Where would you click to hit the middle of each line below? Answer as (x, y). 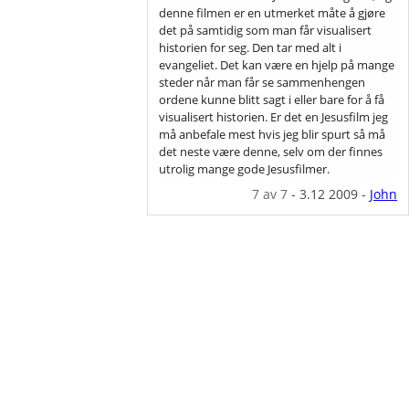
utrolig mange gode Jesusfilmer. (245, 168)
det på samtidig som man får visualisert (266, 30)
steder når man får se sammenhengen (262, 82)
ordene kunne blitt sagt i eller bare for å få (272, 99)
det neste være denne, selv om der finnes (271, 151)
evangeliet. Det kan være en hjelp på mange (277, 64)
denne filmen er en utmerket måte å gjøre (273, 12)
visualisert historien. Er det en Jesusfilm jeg (274, 116)
